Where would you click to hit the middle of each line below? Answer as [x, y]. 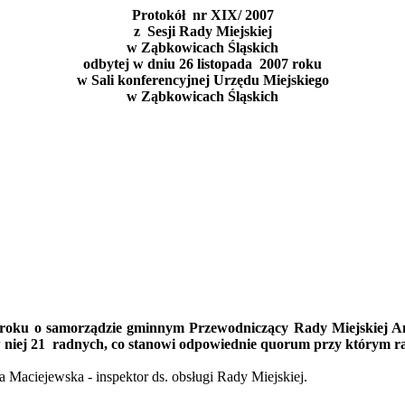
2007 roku [291, 64]
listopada [225, 64]
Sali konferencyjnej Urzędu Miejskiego [208, 80]
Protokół [158, 15]
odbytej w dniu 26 [140, 64]
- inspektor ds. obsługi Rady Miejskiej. [196, 377]
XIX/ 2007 [240, 15]
